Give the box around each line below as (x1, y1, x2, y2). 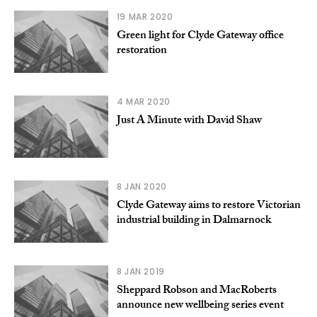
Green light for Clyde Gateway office (116, 26, 284, 46)
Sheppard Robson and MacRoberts (116, 281, 277, 301)
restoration (116, 41, 167, 61)
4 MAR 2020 (116, 95, 171, 108)
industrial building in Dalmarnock (116, 211, 271, 231)
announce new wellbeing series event (116, 296, 284, 316)
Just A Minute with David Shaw (116, 111, 262, 131)
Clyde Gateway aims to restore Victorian (116, 196, 301, 216)
